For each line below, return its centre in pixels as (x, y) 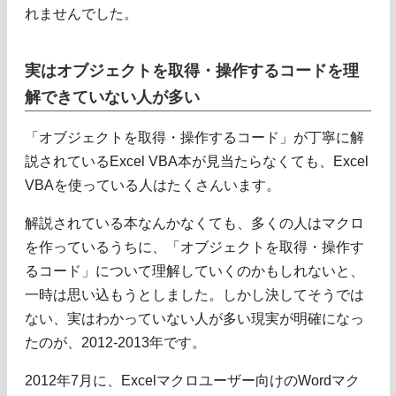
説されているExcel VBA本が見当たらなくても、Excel (197, 161)
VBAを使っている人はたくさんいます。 (152, 185)
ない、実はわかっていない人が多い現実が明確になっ (194, 318)
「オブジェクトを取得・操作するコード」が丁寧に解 (194, 137)
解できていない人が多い (112, 96)
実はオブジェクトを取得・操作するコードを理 (192, 70)
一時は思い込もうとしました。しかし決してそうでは (194, 294)
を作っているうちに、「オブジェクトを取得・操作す (194, 247)
